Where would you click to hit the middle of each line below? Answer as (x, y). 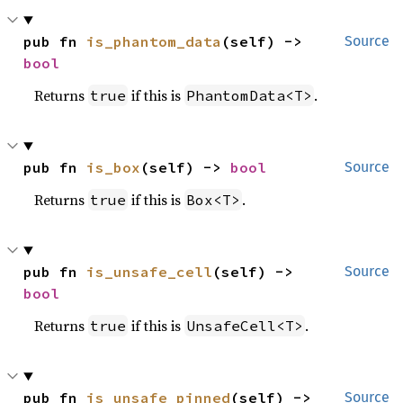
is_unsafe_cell (150, 272)
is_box (114, 167)
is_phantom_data (154, 41)
